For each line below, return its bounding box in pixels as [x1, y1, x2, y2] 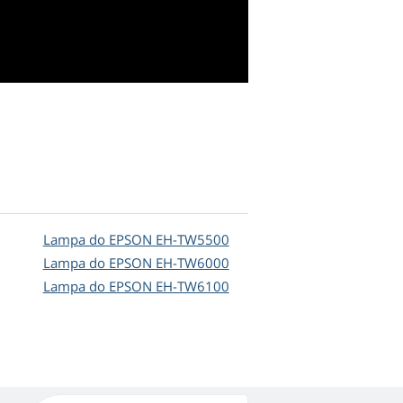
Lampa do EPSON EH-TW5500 [42, 230, 229, 249]
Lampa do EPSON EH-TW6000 [42, 254, 229, 273]
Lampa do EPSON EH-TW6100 [42, 277, 229, 296]
